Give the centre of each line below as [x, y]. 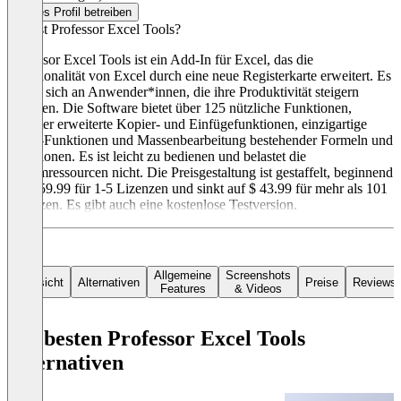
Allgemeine [183, 276]
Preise [322, 282]
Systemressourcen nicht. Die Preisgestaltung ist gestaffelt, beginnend [200, 173]
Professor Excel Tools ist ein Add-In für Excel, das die [160, 60]
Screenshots [258, 276]
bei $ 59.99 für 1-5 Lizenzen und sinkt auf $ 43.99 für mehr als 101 [197, 189]
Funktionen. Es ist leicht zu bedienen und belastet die [157, 157]
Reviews [375, 282]
